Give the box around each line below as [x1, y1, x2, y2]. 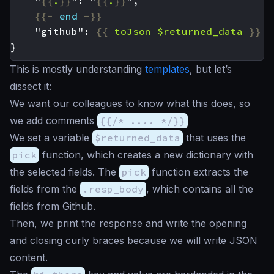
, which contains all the [146, 183, 253, 195]
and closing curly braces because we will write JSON [10, 234, 257, 246]
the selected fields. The [10, 166, 119, 178]
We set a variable [10, 131, 92, 144]
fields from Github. [10, 200, 95, 212]
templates [145, 63, 190, 75]
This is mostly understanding [10, 63, 145, 75]
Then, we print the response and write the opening [10, 217, 246, 229]
